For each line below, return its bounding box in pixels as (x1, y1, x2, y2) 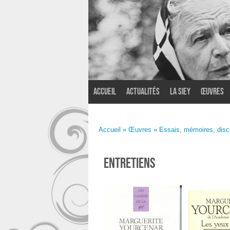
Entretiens (104, 155, 155, 172)
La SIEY (170, 86, 190, 97)
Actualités (126, 86, 160, 97)
